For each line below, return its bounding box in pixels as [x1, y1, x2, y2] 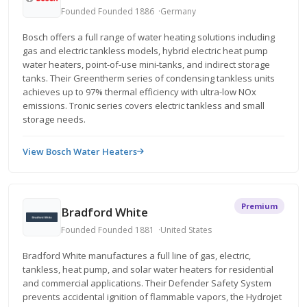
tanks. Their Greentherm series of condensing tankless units [23, 72, 275, 84]
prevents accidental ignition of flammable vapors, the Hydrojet [23, 291, 282, 303]
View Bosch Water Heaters [23, 145, 137, 158]
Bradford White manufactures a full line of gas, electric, [23, 249, 251, 262]
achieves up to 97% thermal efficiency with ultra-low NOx [23, 86, 256, 98]
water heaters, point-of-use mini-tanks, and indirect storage [23, 58, 270, 71]
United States [160, 223, 212, 236]
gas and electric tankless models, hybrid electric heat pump [23, 45, 268, 57]
